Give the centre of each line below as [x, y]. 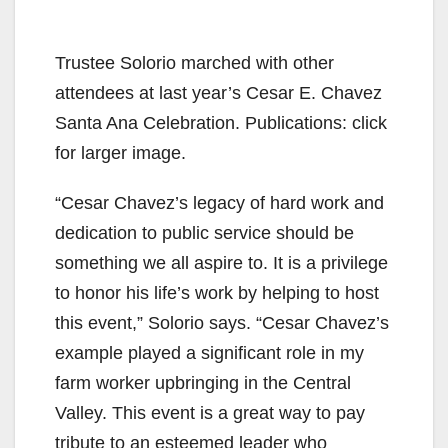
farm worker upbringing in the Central [203, 382]
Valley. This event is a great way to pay [210, 412]
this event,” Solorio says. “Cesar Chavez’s [222, 322]
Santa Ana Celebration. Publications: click [221, 122]
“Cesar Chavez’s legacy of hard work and [219, 202]
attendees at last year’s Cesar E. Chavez [218, 92]
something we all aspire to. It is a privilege [221, 262]
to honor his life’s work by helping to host [217, 292]
